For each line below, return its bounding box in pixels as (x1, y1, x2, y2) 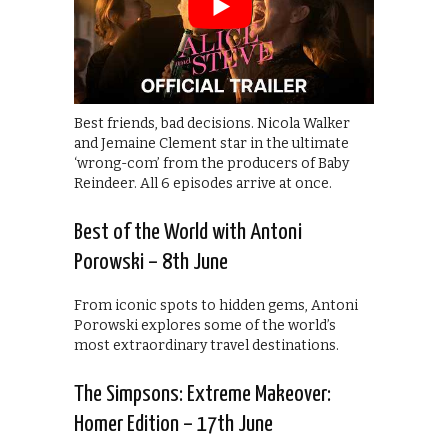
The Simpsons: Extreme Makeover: (74, 383, 331, 407)
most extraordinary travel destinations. (74, 337, 339, 355)
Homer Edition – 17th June (74, 413, 273, 437)
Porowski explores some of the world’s (74, 317, 336, 335)
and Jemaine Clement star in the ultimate (74, 135, 349, 153)
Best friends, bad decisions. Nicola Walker (74, 115, 350, 133)
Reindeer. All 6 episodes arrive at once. (74, 175, 332, 193)
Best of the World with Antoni (74, 221, 302, 245)
